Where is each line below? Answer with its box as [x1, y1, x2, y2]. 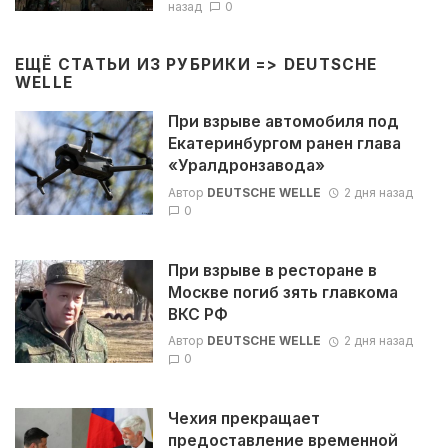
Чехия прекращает [167, 409, 320, 429]
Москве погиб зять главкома [167, 282, 398, 302]
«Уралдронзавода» [167, 156, 325, 176]
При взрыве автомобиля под [167, 112, 399, 132]
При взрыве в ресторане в [167, 260, 377, 280]
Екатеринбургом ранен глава [167, 134, 401, 154]
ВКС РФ [167, 304, 228, 324]
